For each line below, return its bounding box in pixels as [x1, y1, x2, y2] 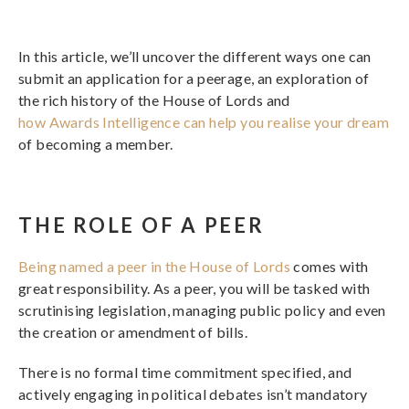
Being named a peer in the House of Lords [18, 257, 290, 275]
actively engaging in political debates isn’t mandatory [18, 385, 368, 403]
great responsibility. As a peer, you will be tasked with [18, 279, 371, 297]
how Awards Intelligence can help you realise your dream [18, 113, 389, 131]
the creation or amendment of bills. [18, 323, 247, 341]
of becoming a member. [18, 135, 173, 152]
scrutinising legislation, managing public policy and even [18, 301, 386, 319]
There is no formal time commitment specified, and [18, 363, 352, 381]
